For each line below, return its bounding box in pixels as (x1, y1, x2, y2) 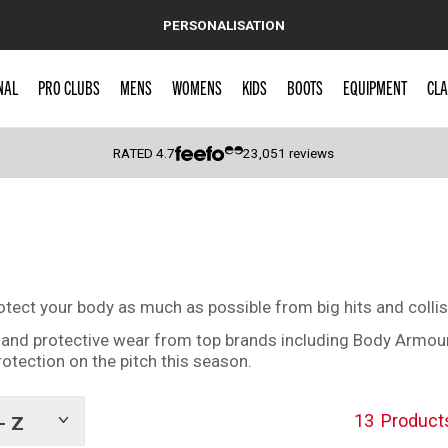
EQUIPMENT (342, 75, 407, 99)
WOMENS (171, 75, 222, 99)
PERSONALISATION (163, 16, 285, 33)
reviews (286, 145, 335, 161)
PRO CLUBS (37, 75, 100, 99)
